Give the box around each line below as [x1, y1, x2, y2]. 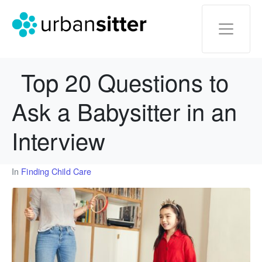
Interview [12, 123, 105, 157]
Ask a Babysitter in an [12, 94, 237, 127]
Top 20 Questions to [21, 64, 229, 98]
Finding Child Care [21, 164, 92, 177]
